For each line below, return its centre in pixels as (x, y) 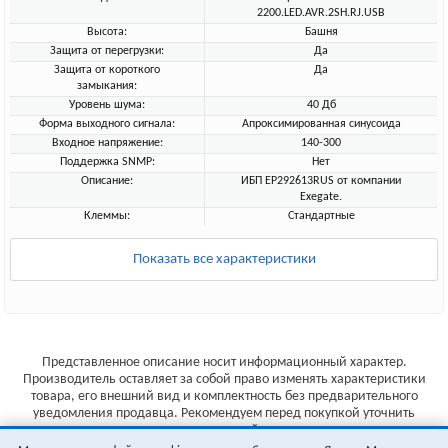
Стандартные (321, 216)
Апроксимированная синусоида (321, 124)
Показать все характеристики (224, 259)
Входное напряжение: (107, 143)
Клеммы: (107, 216)
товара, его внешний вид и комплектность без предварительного (224, 396)
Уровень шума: (107, 105)
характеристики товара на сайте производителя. (224, 430)
